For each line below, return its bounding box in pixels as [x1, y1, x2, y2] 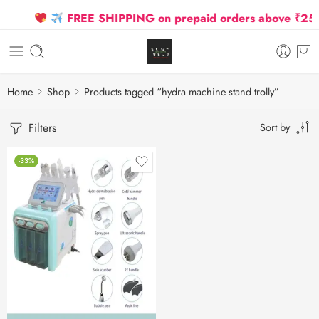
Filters [25, 120, 56, 136]
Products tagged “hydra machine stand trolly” [84, 83, 279, 99]
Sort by [260, 120, 290, 135]
